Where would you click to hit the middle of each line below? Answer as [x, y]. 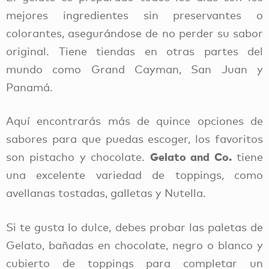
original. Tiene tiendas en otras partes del [134, 51]
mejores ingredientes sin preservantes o [134, 15]
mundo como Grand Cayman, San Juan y [134, 69]
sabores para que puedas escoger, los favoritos [134, 139]
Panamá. [32, 87]
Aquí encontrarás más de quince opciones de [134, 121]
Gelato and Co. [191, 157]
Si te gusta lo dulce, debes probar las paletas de [134, 227]
